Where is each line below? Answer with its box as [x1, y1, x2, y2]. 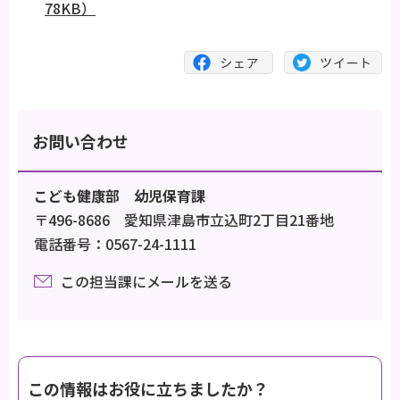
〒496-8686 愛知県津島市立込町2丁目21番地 [34, 209, 334, 231]
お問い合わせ [32, 129, 129, 154]
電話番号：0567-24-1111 [34, 233, 196, 255]
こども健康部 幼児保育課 [34, 185, 205, 207]
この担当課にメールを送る [61, 271, 232, 293]
